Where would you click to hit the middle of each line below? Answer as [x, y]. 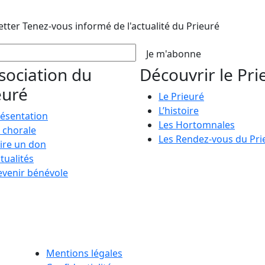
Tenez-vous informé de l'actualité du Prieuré [121, 26]
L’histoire [179, 111]
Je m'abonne [174, 54]
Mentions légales [84, 253]
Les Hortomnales [197, 125]
